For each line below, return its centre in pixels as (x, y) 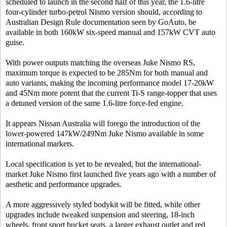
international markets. (40, 144)
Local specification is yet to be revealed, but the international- (103, 164)
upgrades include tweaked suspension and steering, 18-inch (100, 215)
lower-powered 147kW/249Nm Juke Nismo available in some (105, 134)
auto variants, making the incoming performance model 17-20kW (110, 83)
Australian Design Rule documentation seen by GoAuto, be (101, 22)
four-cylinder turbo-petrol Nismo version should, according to (104, 12)
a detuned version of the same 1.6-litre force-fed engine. (94, 103)
